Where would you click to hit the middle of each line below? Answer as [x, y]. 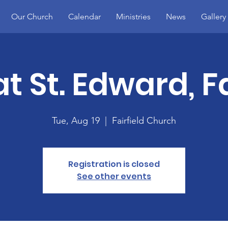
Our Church [32, 17]
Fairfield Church [144, 121]
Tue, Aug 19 [76, 121]
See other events [114, 176]
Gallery [213, 17]
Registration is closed [114, 164]
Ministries [133, 17]
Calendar [84, 17]
